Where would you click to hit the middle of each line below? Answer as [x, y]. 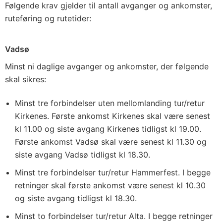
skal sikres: [26, 79]
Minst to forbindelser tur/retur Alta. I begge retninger [114, 216]
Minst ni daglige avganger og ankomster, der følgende [107, 66]
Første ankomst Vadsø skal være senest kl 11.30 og [111, 142]
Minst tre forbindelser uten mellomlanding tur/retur [110, 103]
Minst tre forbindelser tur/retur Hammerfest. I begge [113, 172]
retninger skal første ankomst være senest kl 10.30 [110, 185]
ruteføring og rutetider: [48, 18]
